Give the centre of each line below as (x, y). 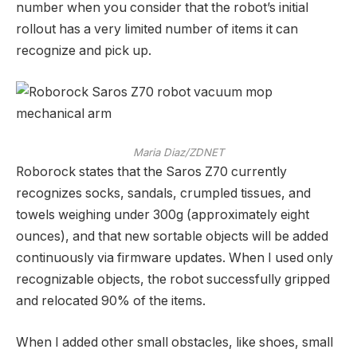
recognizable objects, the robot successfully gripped (173, 280)
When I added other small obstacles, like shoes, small (175, 342)
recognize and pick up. (85, 51)
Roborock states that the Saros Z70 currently (151, 172)
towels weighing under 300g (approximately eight (163, 215)
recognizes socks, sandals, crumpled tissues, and (163, 194)
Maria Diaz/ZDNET (178, 153)
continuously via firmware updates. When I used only (175, 258)
